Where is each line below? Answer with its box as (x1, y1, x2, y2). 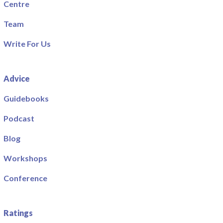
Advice (3, 73, 30, 83)
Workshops (3, 153, 48, 163)
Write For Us (3, 38, 51, 48)
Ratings (3, 208, 33, 218)
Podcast (3, 113, 35, 123)
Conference (3, 173, 48, 183)
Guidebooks (3, 93, 49, 103)
